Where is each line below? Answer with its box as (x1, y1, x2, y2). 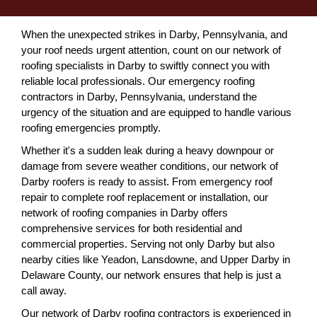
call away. (21, 284, 67, 296)
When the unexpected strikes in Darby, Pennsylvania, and (21, 28, 287, 40)
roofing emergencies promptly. (21, 122, 161, 134)
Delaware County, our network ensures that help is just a (21, 269, 281, 281)
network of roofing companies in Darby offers (21, 207, 228, 219)
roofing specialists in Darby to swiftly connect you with (21, 59, 270, 71)
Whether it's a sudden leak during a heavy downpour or (21, 144, 274, 156)
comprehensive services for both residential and (21, 222, 242, 234)
